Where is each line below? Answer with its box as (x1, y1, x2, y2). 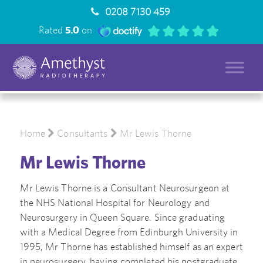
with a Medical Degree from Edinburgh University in (19, 225, 238, 238)
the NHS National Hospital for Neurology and (19, 196, 210, 208)
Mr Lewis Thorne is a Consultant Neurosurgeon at (19, 181, 230, 194)
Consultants (57, 127, 108, 140)
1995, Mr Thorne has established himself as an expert (19, 240, 243, 252)
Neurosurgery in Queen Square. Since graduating (19, 211, 225, 223)
